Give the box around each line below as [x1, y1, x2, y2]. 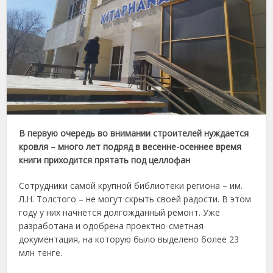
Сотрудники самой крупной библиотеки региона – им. [19, 180, 243, 192]
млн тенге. [19, 247, 63, 259]
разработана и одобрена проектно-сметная [19, 220, 204, 232]
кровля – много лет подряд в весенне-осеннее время [19, 141, 242, 153]
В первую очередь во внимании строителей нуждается [19, 127, 249, 140]
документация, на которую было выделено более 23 [19, 233, 239, 246]
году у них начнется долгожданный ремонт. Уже [19, 207, 221, 219]
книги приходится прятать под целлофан [19, 154, 191, 166]
